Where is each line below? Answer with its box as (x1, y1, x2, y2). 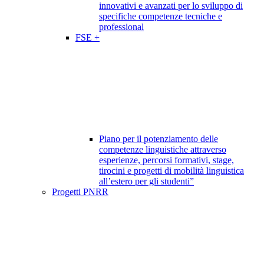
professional (99, 22, 144, 32)
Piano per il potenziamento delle (99, 134, 218, 144)
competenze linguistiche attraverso (99, 144, 226, 155)
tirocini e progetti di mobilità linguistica (99, 166, 244, 176)
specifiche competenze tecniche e (99, 11, 222, 22)
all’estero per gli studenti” (99, 176, 194, 187)
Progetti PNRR (52, 187, 108, 197)
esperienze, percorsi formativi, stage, (99, 155, 234, 166)
